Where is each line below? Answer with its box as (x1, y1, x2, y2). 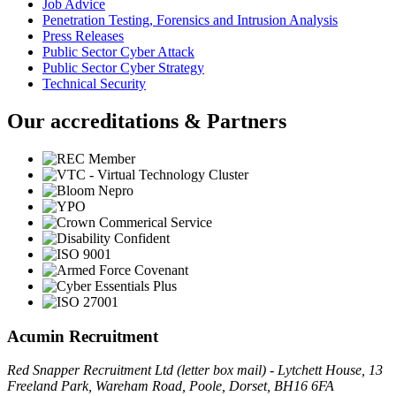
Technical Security (42, 76, 146, 92)
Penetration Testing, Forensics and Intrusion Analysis (42, 12, 338, 28)
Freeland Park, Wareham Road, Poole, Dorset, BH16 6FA (7, 378, 334, 394)
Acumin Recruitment (7, 326, 158, 346)
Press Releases (42, 28, 124, 44)
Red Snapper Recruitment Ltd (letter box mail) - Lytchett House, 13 (7, 362, 383, 378)
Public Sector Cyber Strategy (42, 60, 204, 76)
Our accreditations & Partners (7, 110, 286, 133)
